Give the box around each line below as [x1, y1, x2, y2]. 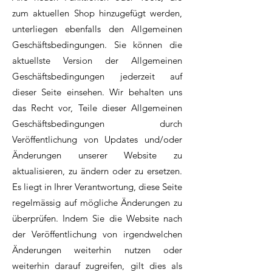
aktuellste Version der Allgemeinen [12, 55, 182, 67]
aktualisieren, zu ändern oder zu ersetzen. [12, 165, 182, 177]
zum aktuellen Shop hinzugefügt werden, [12, 7, 182, 19]
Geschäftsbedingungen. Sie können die [12, 39, 182, 51]
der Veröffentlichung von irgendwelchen [12, 228, 182, 240]
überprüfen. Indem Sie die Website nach [12, 212, 182, 225]
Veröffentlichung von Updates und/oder [12, 134, 182, 146]
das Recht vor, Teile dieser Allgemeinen [12, 102, 182, 114]
